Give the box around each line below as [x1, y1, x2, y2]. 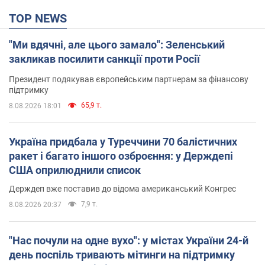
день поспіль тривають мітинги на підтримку [9, 248, 235, 261]
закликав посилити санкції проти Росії [9, 52, 200, 65]
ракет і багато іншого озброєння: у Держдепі [9, 149, 233, 162]
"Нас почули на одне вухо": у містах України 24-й [9, 234, 248, 247]
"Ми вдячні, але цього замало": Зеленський [9, 38, 225, 51]
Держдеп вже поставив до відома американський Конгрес [9, 183, 236, 193]
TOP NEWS [16, 11, 67, 25]
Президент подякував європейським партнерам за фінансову [9, 74, 248, 84]
